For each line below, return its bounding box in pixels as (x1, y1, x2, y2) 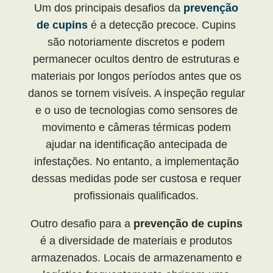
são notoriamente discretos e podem (48, 35, 225, 48)
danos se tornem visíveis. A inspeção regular (27, 87, 245, 99)
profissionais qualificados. (74, 189, 199, 202)
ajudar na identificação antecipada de (45, 138, 227, 151)
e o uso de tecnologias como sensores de (35, 104, 238, 116)
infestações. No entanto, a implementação (34, 155, 239, 168)
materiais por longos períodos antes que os (31, 69, 242, 82)
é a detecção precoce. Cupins (88, 18, 236, 31)
